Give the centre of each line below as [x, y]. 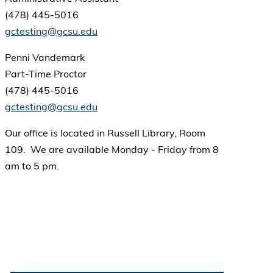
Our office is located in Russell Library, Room [105, 133]
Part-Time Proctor [45, 74]
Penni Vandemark [44, 58]
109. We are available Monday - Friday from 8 [112, 150]
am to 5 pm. [32, 166]
